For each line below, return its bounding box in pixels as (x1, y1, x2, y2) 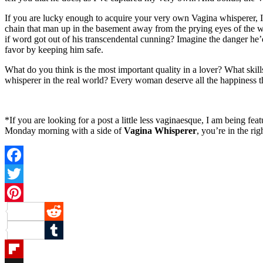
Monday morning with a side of (5, 126, 124, 136)
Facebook (5, 168, 41, 179)
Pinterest (45, 206, 76, 217)
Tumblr (5, 244, 32, 254)
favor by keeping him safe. (5, 45, 103, 55)
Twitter (5, 187, 31, 198)
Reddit (45, 225, 69, 235)
